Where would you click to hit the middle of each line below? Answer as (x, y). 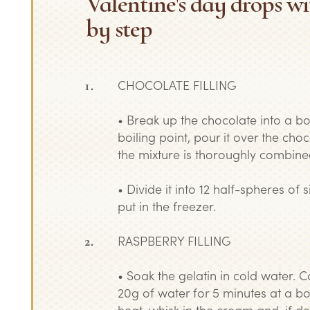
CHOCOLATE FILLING (177, 85)
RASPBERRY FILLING (175, 240)
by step (119, 29)
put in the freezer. (167, 206)
